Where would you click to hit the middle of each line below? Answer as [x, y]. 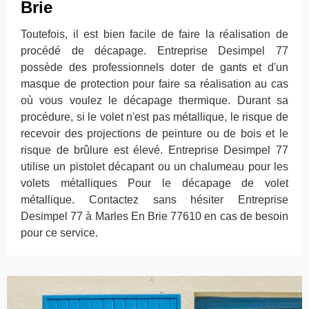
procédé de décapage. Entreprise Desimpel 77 [154, 51]
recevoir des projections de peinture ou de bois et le [154, 133]
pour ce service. [59, 233]
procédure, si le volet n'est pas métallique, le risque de [154, 117]
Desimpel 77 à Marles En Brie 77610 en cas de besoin [154, 216]
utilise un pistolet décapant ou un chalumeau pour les [154, 167]
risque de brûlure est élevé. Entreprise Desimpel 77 [154, 150]
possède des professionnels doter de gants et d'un [154, 67]
